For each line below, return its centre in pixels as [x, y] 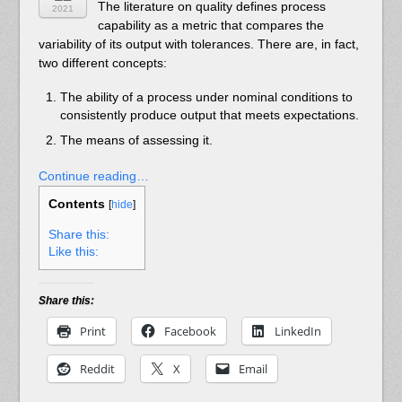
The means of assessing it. [136, 140]
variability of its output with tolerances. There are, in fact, [198, 44]
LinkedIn [297, 331]
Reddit [97, 368]
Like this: [73, 251]
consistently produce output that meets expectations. [209, 115]
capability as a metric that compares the [210, 26]
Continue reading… [93, 175]
